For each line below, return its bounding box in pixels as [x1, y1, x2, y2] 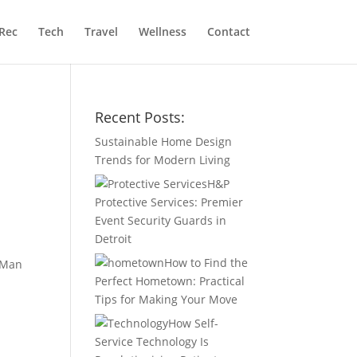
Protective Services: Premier [95, 194, 244, 210]
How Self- [168, 316, 219, 331]
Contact [206, 24, 250, 39]
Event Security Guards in [95, 213, 227, 228]
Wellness [138, 24, 186, 39]
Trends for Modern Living [95, 152, 231, 167]
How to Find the [164, 255, 249, 270]
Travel [84, 24, 118, 39]
